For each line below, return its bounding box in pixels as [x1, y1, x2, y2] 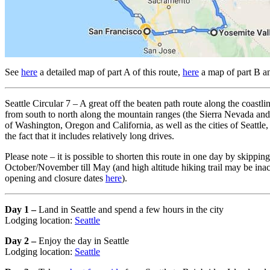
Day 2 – [5, 235, 39, 246]
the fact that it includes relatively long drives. [5, 130, 174, 141]
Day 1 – [5, 204, 39, 215]
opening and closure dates [5, 172, 105, 183]
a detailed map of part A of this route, [37, 66, 183, 77]
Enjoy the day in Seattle [39, 235, 129, 246]
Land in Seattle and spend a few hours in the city [39, 204, 224, 215]
